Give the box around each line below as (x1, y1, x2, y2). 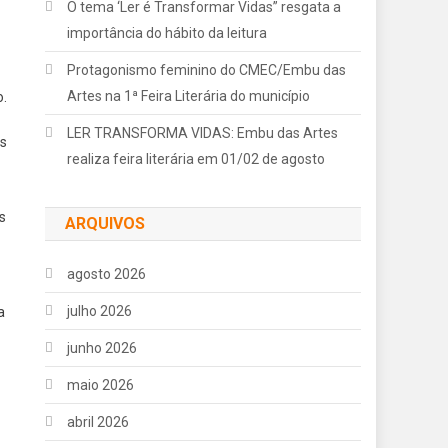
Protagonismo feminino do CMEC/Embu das (67, 61, 347, 78)
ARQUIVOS (65, 213, 146, 233)
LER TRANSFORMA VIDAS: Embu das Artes (67, 124, 339, 141)
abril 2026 (67, 413, 130, 430)
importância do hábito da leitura (67, 24, 268, 41)
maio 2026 (67, 376, 135, 393)
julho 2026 (67, 302, 133, 319)
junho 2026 (67, 339, 138, 356)
